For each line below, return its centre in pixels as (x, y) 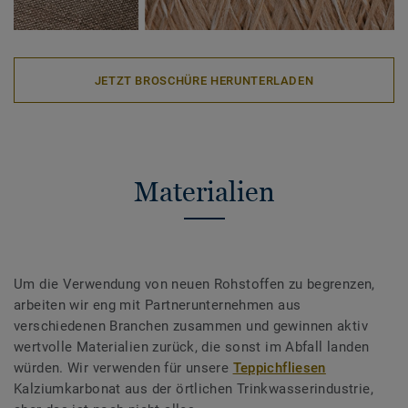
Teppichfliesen (279, 368)
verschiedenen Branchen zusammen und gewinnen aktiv (191, 326)
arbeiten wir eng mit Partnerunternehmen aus (158, 306)
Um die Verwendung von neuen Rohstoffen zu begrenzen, (194, 285)
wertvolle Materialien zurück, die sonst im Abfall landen (192, 347)
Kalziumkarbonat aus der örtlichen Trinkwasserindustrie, (194, 389)
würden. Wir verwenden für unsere (123, 368)
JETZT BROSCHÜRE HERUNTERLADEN (204, 80)
